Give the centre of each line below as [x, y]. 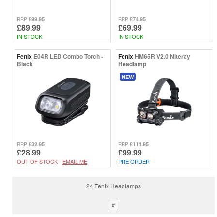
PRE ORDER [134, 161]
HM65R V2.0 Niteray [163, 56]
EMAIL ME [75, 161]
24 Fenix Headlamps [113, 186]
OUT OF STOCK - [40, 161]
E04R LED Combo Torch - [68, 56]
